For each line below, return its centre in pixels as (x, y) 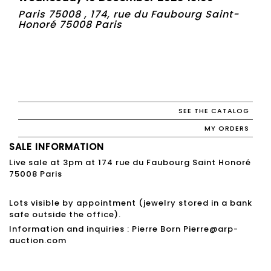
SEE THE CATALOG (214, 110)
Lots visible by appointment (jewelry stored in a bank (131, 203)
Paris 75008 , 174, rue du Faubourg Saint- (129, 14)
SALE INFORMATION (57, 146)
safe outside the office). (65, 214)
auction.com (38, 240)
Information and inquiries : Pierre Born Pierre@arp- (124, 229)
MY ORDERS (227, 128)
